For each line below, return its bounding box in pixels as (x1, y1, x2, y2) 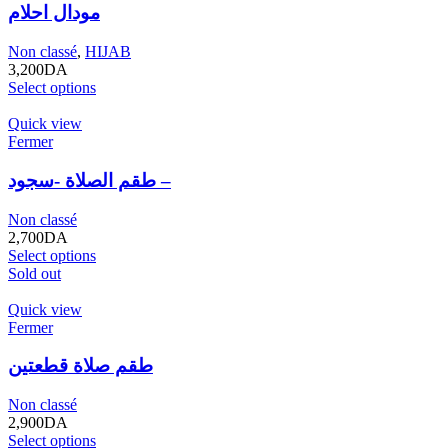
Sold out (8, 264, 61, 282)
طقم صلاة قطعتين (8, 355, 153, 377)
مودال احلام (8, 2, 100, 24)
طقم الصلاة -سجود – (156, 169, 171, 191)
